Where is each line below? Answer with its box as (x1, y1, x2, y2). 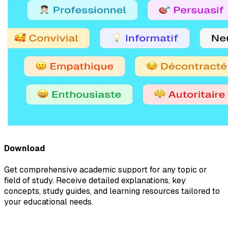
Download (4, 142, 45, 154)
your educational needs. (4, 196, 93, 208)
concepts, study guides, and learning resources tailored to (4, 186, 220, 197)
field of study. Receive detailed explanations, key (4, 175, 186, 186)
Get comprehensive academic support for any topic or (4, 164, 207, 176)
